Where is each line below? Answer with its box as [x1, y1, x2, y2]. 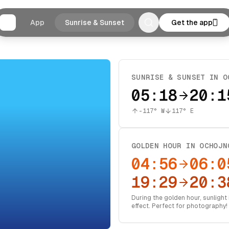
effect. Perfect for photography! [131, 202, 227, 210]
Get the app [171, 18, 213, 27]
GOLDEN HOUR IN [131, 142, 200, 150]
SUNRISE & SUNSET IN [131, 73, 223, 81]
